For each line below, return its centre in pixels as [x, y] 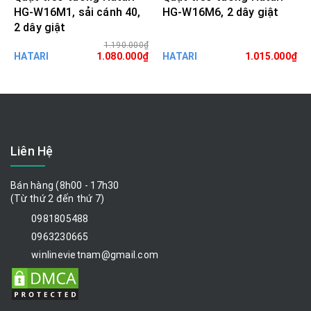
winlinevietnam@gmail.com [95, 255]
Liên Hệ [32, 151]
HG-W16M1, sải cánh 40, [77, 12]
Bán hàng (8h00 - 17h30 [65, 186]
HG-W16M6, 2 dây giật [221, 12]
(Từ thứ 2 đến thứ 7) [57, 199]
